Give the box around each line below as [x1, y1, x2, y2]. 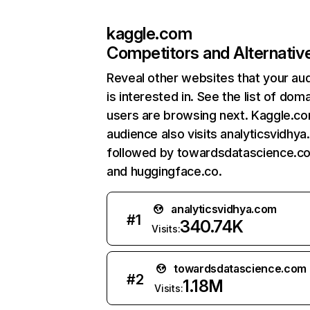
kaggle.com [107, 24, 192, 44]
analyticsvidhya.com [171, 202, 277, 216]
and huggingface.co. [107, 164, 222, 179]
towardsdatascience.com [174, 262, 307, 275]
